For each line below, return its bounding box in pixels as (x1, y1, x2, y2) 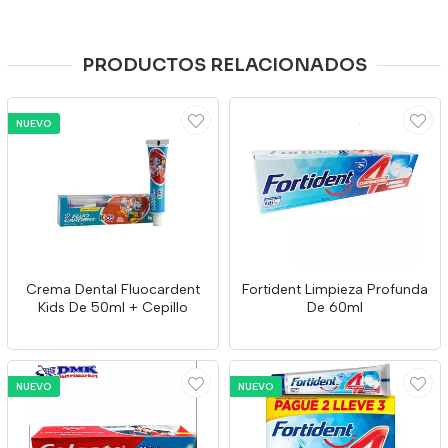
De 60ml (307, 299, 363, 316)
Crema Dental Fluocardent (26, 281, 200, 298)
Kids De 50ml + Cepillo (38, 299, 188, 316)
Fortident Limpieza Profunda (242, 281, 428, 298)
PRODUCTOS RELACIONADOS (81, 54, 367, 76)
